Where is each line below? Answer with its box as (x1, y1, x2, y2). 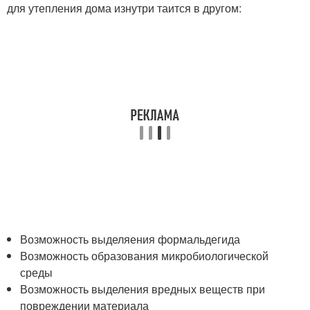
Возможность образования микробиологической (20, 248, 269, 264)
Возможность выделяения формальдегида (20, 231, 241, 247)
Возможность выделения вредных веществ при (20, 281, 266, 297)
